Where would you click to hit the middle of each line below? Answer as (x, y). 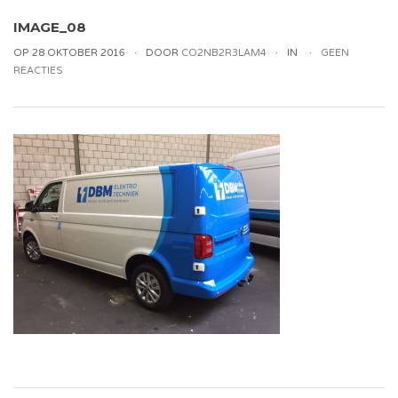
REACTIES (38, 71)
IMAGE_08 (50, 27)
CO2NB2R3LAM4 (224, 53)
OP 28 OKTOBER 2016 (69, 53)
